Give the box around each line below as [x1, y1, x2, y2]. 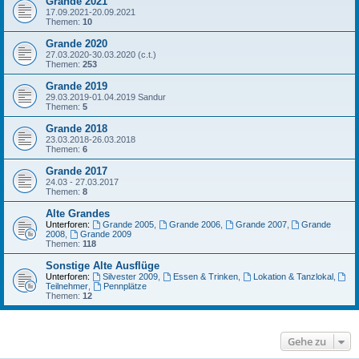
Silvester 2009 [102, 272, 158, 281]
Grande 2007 [235, 220, 287, 229]
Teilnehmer [46, 281, 88, 291]
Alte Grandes [46, 208, 110, 220]
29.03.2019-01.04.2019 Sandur [46, 92, 166, 102]
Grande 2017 [46, 165, 107, 177]
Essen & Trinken [172, 272, 238, 281]
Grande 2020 [46, 38, 107, 50]
